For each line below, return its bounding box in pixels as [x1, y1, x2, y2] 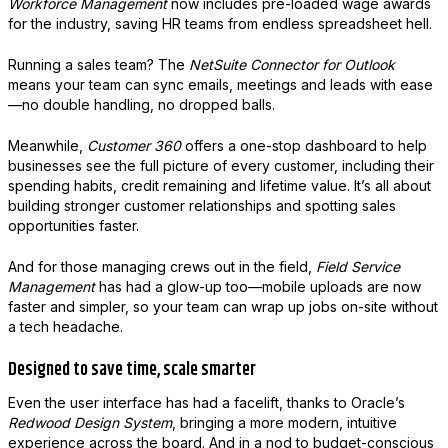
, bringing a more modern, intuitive [171, 413, 397, 431]
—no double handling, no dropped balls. [7, 95, 275, 113]
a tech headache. [7, 317, 123, 335]
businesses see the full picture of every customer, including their [7, 156, 434, 174]
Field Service [315, 257, 400, 275]
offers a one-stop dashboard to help [180, 136, 427, 154]
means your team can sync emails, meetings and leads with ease [7, 75, 433, 93]
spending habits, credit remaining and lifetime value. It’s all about [7, 176, 431, 194]
